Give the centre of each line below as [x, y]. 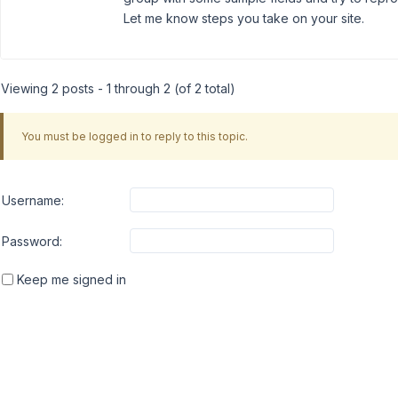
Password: [32, 241]
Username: [33, 200]
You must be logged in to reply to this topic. [134, 136]
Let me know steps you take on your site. [244, 18]
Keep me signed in [72, 279]
